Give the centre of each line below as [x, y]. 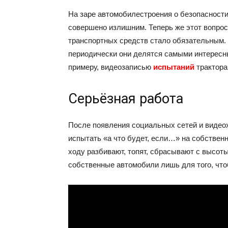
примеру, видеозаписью [111, 67]
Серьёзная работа [126, 99]
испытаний [174, 67]
